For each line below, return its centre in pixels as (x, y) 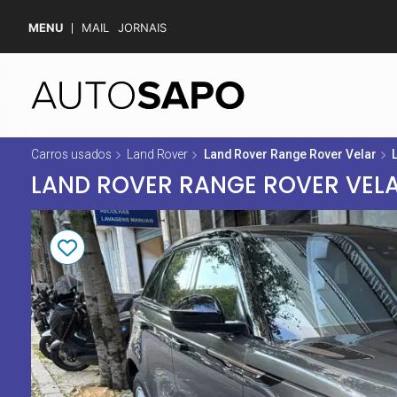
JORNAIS (142, 27)
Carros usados (71, 154)
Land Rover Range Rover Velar (290, 154)
